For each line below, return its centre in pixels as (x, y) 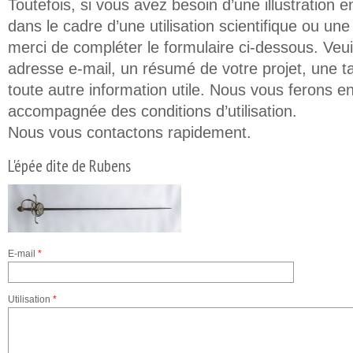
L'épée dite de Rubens (69, 166)
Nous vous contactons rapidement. (130, 132)
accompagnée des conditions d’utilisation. (152, 111)
